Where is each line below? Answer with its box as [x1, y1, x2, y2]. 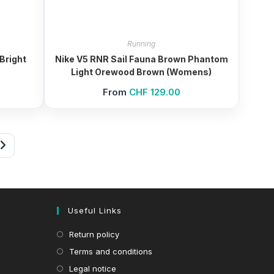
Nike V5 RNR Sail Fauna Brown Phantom [54, 54, 228, 65]
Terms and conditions [69, 246, 153, 257]
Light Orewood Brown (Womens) [71, 67, 212, 78]
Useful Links [68, 206, 122, 216]
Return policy [69, 229, 120, 240]
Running [127, 39, 156, 49]
